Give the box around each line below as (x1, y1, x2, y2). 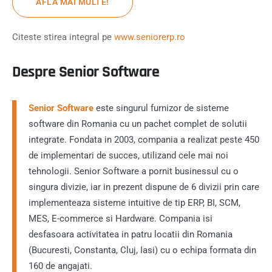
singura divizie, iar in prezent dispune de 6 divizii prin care (29, 182, 259, 192)
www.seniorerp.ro (114, 32, 185, 42)
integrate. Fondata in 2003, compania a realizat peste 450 (29, 134, 259, 145)
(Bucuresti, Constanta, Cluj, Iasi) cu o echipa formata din (29, 245, 256, 256)
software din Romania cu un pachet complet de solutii (29, 118, 247, 129)
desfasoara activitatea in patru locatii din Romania (29, 229, 233, 240)
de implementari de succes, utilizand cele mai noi (29, 150, 228, 161)
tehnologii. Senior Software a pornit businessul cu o (29, 166, 239, 177)
